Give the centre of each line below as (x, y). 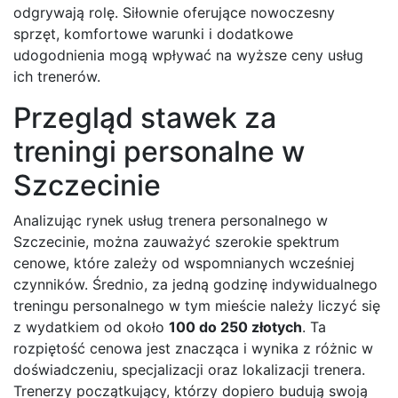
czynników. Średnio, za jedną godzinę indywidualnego (195, 284)
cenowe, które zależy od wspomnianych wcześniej (184, 263)
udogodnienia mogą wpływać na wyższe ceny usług (188, 55)
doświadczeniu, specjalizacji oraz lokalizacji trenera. (189, 369)
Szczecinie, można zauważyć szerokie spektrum (176, 241)
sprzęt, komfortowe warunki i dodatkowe (153, 33)
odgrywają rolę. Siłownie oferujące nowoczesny (174, 12)
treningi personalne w (159, 151)
